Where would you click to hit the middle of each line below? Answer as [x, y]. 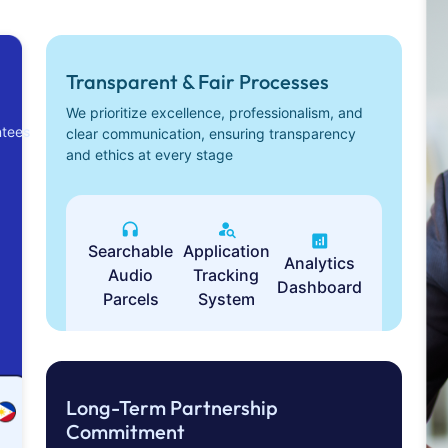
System [226, 299]
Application [226, 251]
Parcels [130, 299]
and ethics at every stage [149, 155]
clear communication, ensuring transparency [211, 134]
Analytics [319, 263]
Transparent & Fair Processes [197, 82]
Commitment [125, 432]
